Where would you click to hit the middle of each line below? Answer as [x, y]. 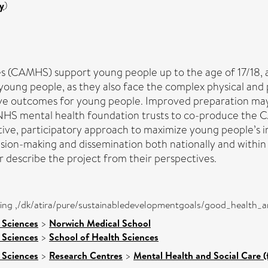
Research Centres [86, 255]
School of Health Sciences [104, 237]
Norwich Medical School [100, 223]
